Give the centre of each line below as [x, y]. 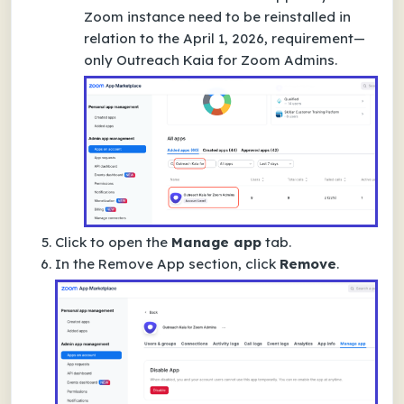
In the [77, 264]
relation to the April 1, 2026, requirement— [225, 38]
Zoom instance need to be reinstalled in [217, 17]
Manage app [216, 243]
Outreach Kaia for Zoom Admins [225, 60]
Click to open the [113, 243]
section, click [232, 264]
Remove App [142, 264]
